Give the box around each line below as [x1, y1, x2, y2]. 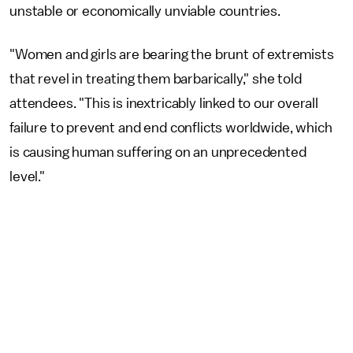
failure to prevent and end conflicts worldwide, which [9, 121, 333, 135]
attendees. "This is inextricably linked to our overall [9, 96, 318, 110]
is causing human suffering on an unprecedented [9, 145, 307, 159]
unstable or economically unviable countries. [9, 4, 281, 18]
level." [9, 169, 45, 184]
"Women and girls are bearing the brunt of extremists [9, 47, 334, 61]
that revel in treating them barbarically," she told [9, 72, 302, 86]
